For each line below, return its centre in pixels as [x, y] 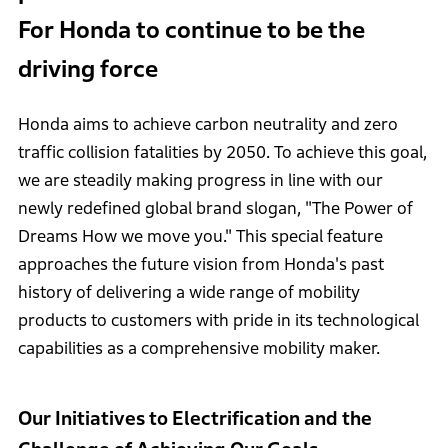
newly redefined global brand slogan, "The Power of [215, 208]
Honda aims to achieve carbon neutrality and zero [207, 124]
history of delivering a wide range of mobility [188, 292]
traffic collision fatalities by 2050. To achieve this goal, [222, 152]
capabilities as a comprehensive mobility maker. [198, 348]
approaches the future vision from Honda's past [200, 264]
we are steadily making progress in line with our [200, 180]
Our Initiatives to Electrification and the [194, 418]
